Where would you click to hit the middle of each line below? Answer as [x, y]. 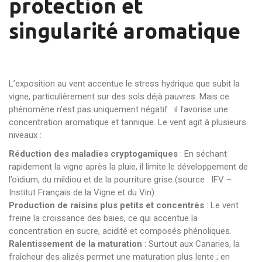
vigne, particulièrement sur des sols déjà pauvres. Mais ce [119, 96]
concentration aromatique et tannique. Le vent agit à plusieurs [127, 122]
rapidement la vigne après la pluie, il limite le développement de [128, 167]
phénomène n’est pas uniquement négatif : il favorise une [118, 109]
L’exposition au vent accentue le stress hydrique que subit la [124, 84]
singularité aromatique [125, 31]
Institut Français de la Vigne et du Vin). [82, 192]
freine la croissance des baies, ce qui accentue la [103, 218]
